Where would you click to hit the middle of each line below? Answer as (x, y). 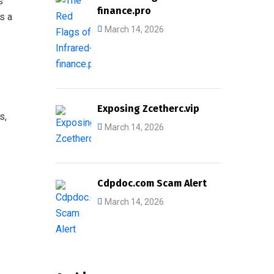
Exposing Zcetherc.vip (148, 109)
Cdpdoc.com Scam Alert (152, 183)
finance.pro (124, 11)
